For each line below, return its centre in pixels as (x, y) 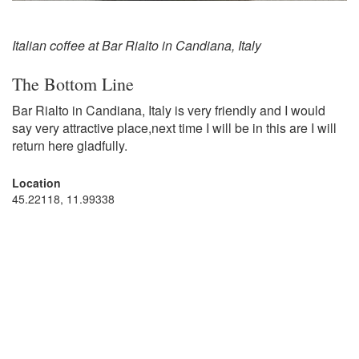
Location (36, 183)
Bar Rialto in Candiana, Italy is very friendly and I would (169, 111)
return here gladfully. (71, 146)
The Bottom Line (73, 84)
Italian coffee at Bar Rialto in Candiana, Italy (137, 46)
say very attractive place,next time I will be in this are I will (174, 128)
